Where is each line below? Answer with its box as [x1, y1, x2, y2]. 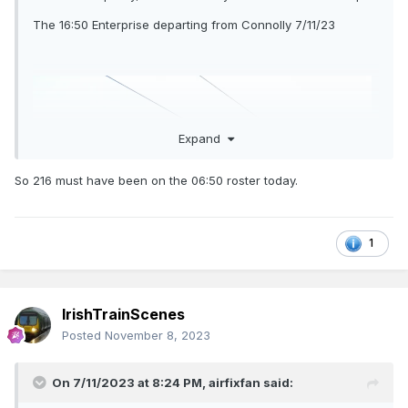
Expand [178, 130, 228, 146]
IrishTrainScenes [62, 305, 185, 324]
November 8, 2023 [105, 328, 210, 343]
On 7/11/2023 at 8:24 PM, [52, 375, 209, 391]
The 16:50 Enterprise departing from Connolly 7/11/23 [33, 17, 335, 33]
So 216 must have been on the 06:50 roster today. [15, 172, 298, 188]
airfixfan [209, 375, 260, 391]
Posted [62, 328, 105, 343]
